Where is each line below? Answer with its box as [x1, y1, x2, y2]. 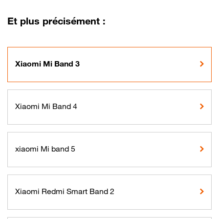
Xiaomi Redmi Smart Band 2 [15, 186, 114, 196]
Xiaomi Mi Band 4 [15, 101, 77, 111]
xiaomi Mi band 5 [15, 144, 75, 153]
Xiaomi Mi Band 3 [15, 59, 80, 68]
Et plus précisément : [7, 15, 106, 27]
